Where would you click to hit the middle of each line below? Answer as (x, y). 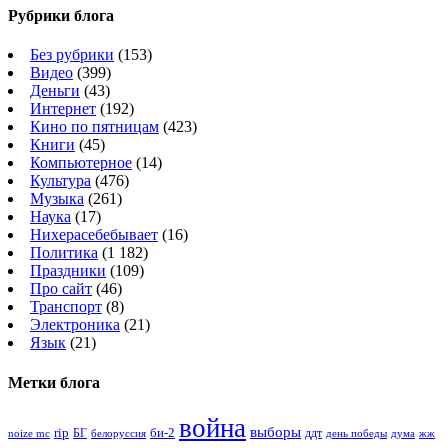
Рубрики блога (61, 16)
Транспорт (66, 307)
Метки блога (54, 382)
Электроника (75, 325)
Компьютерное (81, 163)
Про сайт (61, 289)
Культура (60, 181)
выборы (275, 431)
